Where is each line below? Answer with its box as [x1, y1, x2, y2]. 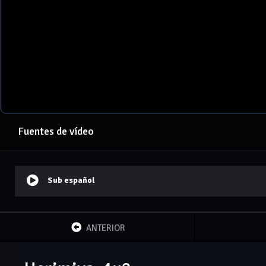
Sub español [47, 175, 95, 186]
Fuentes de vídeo [18, 125, 94, 138]
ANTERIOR [86, 223, 126, 234]
